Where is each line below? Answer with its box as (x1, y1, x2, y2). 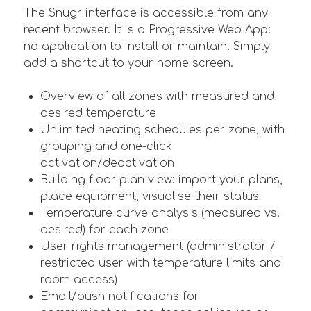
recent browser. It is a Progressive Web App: (24, 23, 271, 36)
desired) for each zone (40, 223, 169, 236)
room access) (40, 273, 117, 286)
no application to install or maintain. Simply (24, 40, 270, 53)
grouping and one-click (40, 140, 172, 153)
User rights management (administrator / (40, 239, 276, 253)
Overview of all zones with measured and (40, 90, 274, 103)
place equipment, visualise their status (40, 190, 259, 203)
